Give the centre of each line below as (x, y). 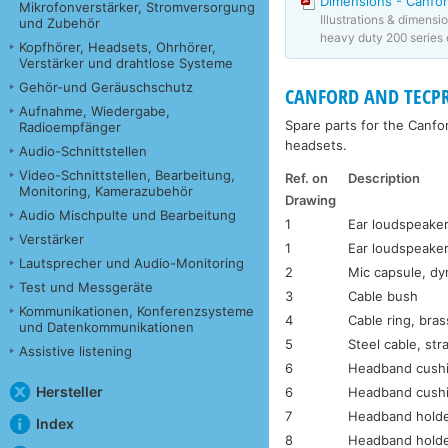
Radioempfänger (70, 126)
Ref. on (307, 177)
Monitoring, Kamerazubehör (106, 190)
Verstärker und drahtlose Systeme (126, 62)
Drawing (311, 199)
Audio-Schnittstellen (83, 150)
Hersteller (69, 391)
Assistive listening (75, 350)
